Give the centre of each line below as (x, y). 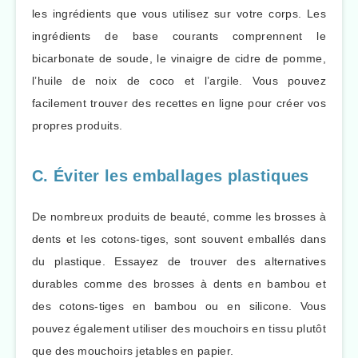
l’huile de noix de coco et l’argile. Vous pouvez (179, 81)
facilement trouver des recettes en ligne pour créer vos (179, 103)
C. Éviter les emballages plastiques (171, 175)
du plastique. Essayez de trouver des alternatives (179, 262)
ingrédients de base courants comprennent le (179, 36)
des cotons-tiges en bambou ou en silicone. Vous (179, 306)
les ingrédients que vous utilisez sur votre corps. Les (179, 14)
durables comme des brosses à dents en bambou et (179, 284)
